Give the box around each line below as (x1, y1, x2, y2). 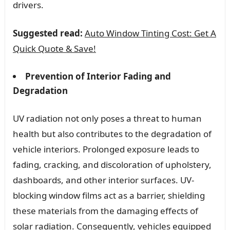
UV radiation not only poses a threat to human (12, 112, 202, 124)
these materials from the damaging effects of (12, 204, 198, 217)
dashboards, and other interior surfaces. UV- (12, 174, 194, 186)
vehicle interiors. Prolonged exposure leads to (12, 143, 199, 155)
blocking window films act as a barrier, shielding (12, 189, 205, 201)
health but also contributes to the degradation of (12, 127, 212, 140)
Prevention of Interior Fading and (25, 70, 171, 82)
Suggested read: (12, 27, 83, 39)
